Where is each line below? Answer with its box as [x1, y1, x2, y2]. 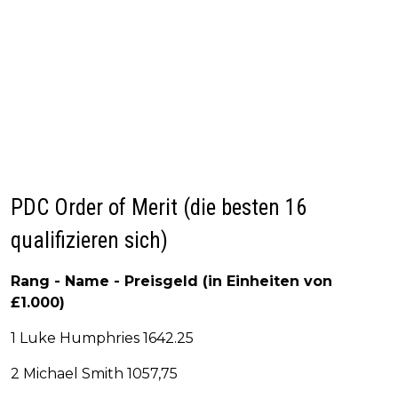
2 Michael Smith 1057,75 [11, 365, 178, 383]
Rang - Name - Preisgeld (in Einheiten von [11, 273, 332, 291]
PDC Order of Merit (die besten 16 [11, 195, 306, 221]
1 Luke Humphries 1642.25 [11, 330, 194, 347]
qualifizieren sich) [11, 227, 168, 254]
